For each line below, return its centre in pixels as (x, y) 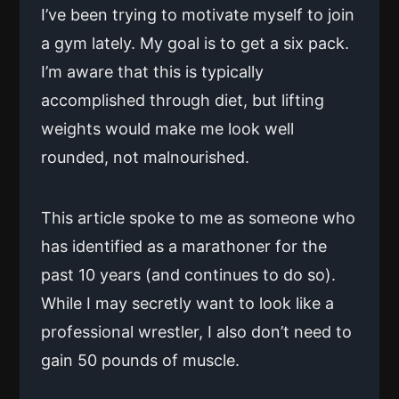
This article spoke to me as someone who (198, 218)
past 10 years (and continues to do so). (188, 275)
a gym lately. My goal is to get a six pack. (195, 44)
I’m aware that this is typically (152, 72)
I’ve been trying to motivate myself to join (198, 15)
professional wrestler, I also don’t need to (196, 332)
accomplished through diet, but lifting (183, 101)
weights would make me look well (167, 129)
